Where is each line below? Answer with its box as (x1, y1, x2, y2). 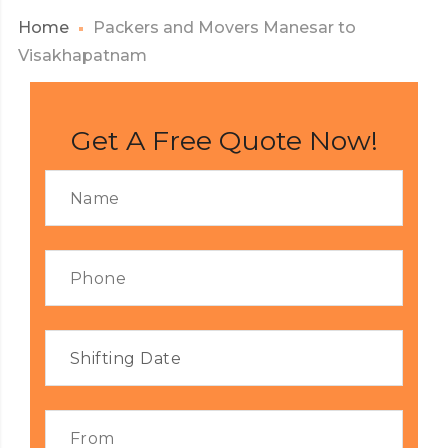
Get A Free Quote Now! (70, 124, 378, 157)
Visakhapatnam (17, 46, 147, 65)
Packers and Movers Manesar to (92, 18, 356, 37)
